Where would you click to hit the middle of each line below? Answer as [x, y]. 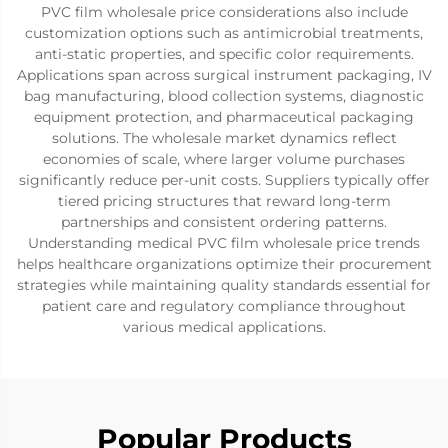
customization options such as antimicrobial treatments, [224, 33]
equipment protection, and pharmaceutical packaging [224, 117]
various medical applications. [224, 327]
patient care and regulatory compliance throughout [224, 306]
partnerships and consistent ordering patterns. [224, 222]
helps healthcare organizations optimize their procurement [224, 264]
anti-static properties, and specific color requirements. [224, 54]
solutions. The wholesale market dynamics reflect [224, 138]
